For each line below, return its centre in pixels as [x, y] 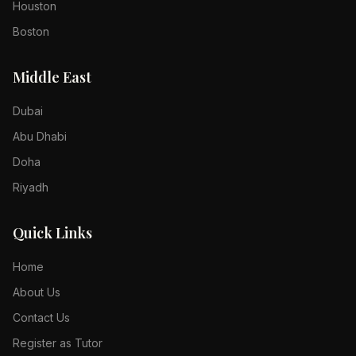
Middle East [52, 77]
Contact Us [41, 317]
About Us [37, 292]
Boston [31, 31]
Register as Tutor [58, 343]
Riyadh [31, 187]
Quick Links [52, 233]
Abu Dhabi [40, 136]
